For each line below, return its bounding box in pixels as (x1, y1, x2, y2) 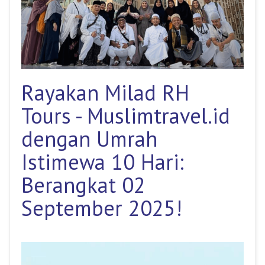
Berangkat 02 (21, 170, 146, 199)
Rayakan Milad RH (21, 78, 189, 106)
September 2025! (21, 193, 182, 222)
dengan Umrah (21, 124, 157, 153)
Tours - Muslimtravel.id (21, 101, 230, 130)
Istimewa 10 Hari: (21, 147, 184, 176)
